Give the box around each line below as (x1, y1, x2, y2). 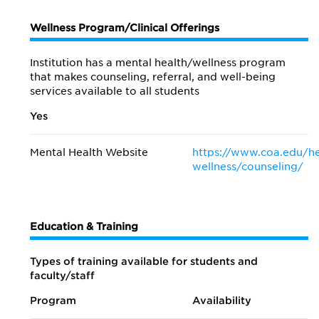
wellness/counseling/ (192, 161, 304, 172)
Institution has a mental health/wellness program (30, 57, 286, 68)
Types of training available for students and (30, 256, 258, 267)
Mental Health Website (30, 147, 148, 158)
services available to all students (30, 85, 199, 97)
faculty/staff (30, 270, 95, 281)
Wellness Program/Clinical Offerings (30, 22, 219, 33)
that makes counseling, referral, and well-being (30, 71, 276, 83)
